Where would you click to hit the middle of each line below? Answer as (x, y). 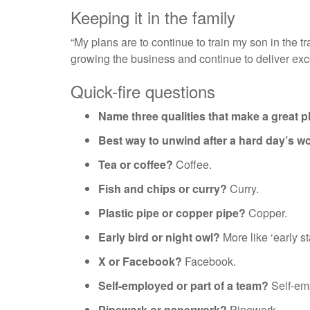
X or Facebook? (140, 262)
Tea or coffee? (136, 165)
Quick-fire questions (143, 91)
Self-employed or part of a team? (183, 286)
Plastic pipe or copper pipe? (172, 213)
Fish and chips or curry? (163, 189)
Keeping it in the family (153, 17)
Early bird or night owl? (159, 237)
